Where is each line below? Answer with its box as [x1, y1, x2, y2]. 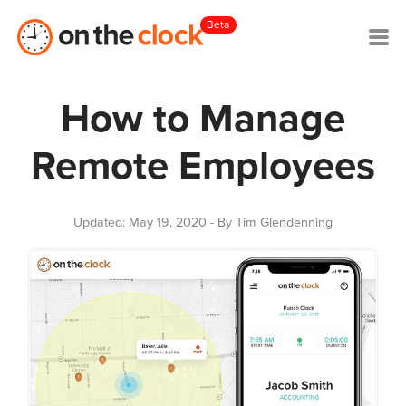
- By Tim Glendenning [210, 215, 333, 230]
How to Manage [61, 95, 345, 143]
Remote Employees [31, 142, 375, 190]
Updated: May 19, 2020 [73, 215, 207, 230]
